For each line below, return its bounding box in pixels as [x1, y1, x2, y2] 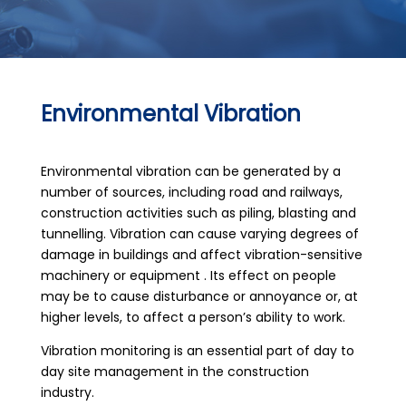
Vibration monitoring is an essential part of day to [40, 342, 354, 360]
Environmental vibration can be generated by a [40, 162, 341, 180]
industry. [40, 383, 94, 401]
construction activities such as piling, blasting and [40, 204, 356, 222]
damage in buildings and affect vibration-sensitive [40, 246, 362, 264]
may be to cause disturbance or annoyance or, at [40, 287, 358, 305]
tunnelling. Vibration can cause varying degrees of [40, 225, 359, 243]
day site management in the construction [40, 362, 309, 381]
